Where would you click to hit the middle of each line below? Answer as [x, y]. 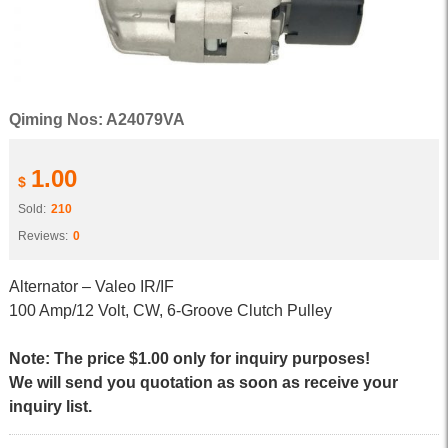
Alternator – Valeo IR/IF [91, 286]
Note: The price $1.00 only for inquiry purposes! [189, 358]
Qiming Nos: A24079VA [96, 119]
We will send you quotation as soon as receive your [203, 382]
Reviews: [42, 236]
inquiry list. [50, 406]
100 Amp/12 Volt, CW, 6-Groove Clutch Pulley [170, 310]
